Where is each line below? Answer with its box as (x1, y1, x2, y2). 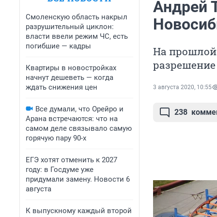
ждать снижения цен (26, 83, 97, 92)
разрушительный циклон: (26, 22, 114, 31)
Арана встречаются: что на (26, 114, 118, 123)
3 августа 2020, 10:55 (153, 84, 212, 91)
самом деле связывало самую (26, 124, 132, 133)
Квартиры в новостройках (26, 63, 116, 72)
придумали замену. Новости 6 (26, 175, 130, 184)
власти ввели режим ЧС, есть (26, 32, 128, 41)
